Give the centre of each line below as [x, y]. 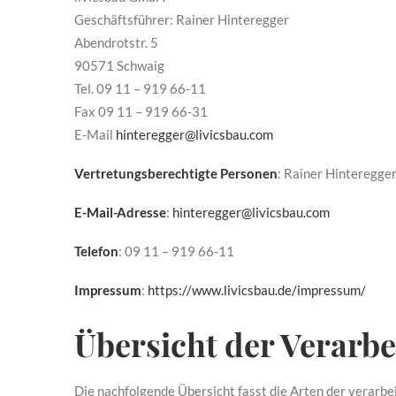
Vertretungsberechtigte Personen [176, 173]
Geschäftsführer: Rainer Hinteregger [182, 19]
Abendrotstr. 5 [116, 42]
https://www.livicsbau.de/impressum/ [257, 290]
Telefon [96, 251]
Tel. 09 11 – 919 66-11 [140, 88]
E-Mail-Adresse [120, 212]
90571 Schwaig [119, 65]
